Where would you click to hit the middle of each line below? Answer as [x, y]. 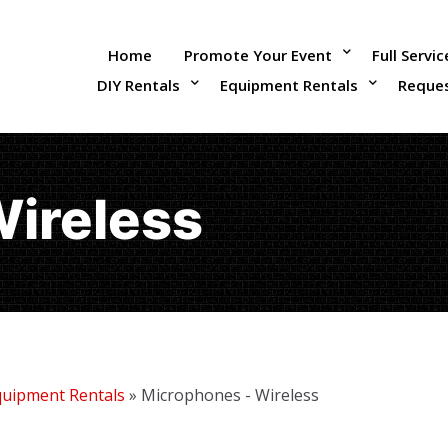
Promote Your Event [257, 54]
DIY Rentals [138, 84]
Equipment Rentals [289, 84]
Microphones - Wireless [230, 395]
